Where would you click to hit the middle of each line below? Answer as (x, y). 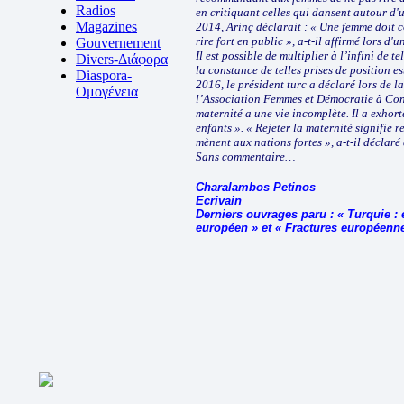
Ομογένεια (107, 92)
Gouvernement (118, 43)
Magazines (106, 27)
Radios (96, 10)
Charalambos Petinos (256, 187)
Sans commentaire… (246, 156)
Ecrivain (219, 201)
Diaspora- (104, 75)
